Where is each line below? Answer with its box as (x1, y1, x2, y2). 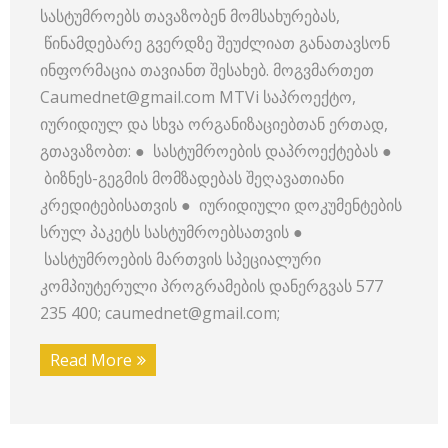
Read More (50, 349, 132, 371)
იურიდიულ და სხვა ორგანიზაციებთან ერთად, (40, 113, 388, 135)
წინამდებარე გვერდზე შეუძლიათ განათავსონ (40, 32, 390, 54)
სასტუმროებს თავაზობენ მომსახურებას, (40, 5, 340, 27)
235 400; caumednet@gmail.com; (40, 302, 280, 324)
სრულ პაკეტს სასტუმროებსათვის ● (40, 221, 303, 243)
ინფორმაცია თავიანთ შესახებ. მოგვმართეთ (40, 59, 374, 81)
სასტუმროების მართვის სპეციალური (40, 248, 321, 270)
